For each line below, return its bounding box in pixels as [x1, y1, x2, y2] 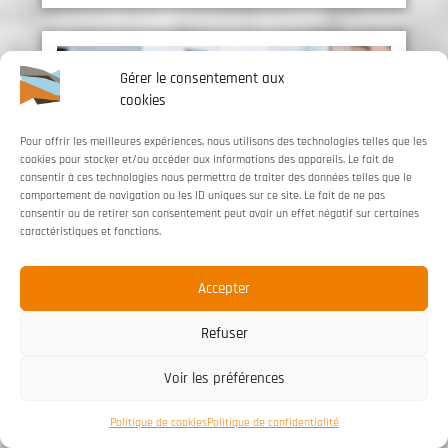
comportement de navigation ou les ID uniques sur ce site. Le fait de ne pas [20, 188, 385, 203]
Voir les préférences [163, 368, 285, 388]
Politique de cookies [109, 415, 207, 430]
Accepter [198, 278, 250, 298]
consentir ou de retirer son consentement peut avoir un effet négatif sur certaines [20, 206, 419, 221]
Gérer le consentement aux [120, 68, 284, 88]
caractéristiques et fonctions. [20, 224, 161, 239]
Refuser [200, 323, 248, 343]
